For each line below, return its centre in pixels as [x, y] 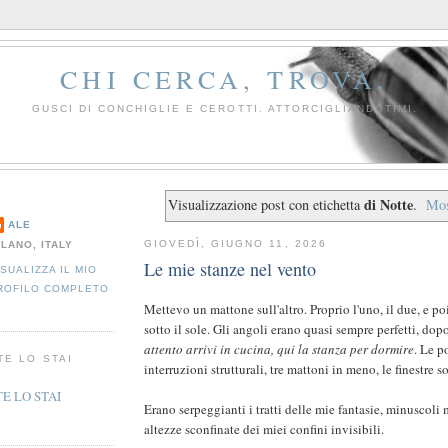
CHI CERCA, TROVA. [225, 79]
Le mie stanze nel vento [230, 269]
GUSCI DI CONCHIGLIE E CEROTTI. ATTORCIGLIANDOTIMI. [225, 108]
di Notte [388, 205]
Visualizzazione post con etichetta [265, 205]
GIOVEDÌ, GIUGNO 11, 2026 [235, 243]
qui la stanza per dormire [345, 349]
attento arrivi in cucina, [209, 349]
